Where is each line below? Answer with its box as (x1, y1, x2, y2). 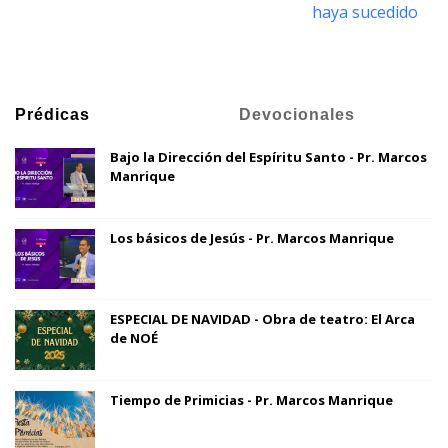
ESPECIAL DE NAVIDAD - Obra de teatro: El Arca (110, 310, 415, 329)
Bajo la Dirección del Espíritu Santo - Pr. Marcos (110, 148, 427, 167)
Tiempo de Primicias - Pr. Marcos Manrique (110, 391, 393, 410)
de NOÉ (110, 329, 158, 348)
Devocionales (239, 106, 355, 124)
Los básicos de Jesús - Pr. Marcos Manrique (110, 229, 394, 248)
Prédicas (15, 106, 90, 124)
